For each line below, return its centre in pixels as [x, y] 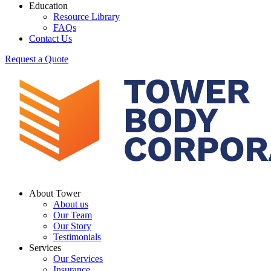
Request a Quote [37, 59]
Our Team [73, 215]
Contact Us [51, 38]
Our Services [78, 259]
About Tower [55, 193]
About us [71, 204]
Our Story [72, 226]
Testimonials [77, 237]
